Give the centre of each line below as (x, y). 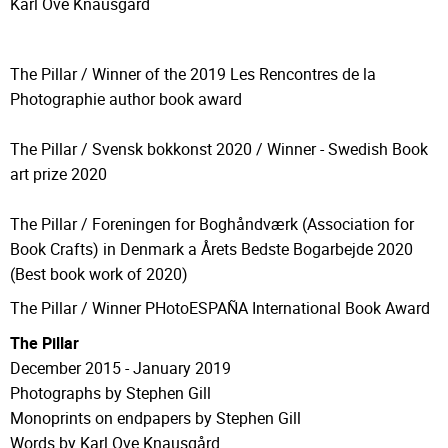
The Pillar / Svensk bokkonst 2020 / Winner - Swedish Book (219, 148)
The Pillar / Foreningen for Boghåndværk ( (158, 223)
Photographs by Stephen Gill (110, 392)
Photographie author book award (128, 98)
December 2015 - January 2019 (120, 367)
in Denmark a (152, 248)
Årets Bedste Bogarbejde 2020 (307, 248)
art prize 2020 (58, 173)
